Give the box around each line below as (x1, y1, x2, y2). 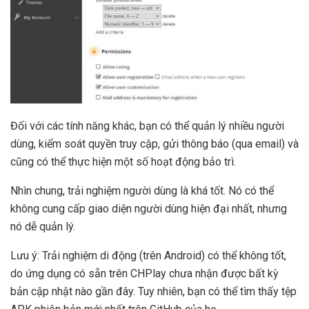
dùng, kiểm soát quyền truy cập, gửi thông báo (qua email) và (10, 137, 299, 151)
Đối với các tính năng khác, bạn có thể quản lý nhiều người (10, 119, 284, 133)
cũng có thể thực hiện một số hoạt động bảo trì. (10, 155, 236, 169)
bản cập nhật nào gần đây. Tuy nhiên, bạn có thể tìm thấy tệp (10, 285, 297, 299)
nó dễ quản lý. (10, 220, 75, 234)
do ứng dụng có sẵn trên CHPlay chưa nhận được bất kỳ (10, 267, 279, 281)
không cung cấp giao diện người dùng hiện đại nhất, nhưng (10, 202, 287, 216)
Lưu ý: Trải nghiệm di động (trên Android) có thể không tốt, (10, 249, 286, 263)
